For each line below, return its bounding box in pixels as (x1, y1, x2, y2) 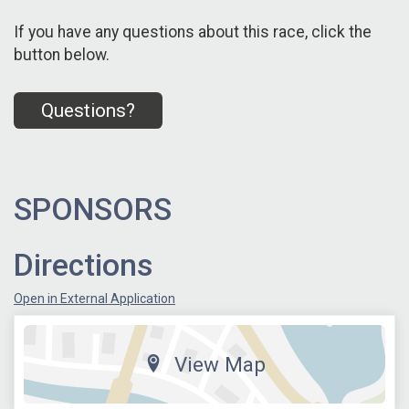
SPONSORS (14, 191, 172, 227)
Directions (14, 246, 152, 283)
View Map (173, 351, 266, 376)
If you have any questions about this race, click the (14, 23, 372, 42)
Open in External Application (14, 290, 175, 306)
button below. (14, 46, 110, 65)
